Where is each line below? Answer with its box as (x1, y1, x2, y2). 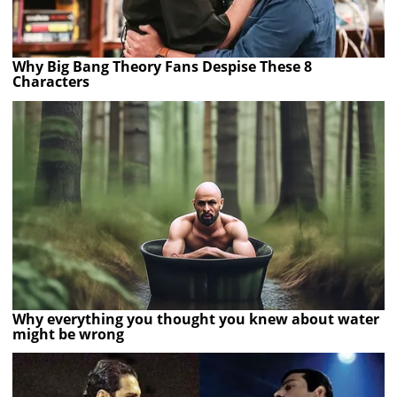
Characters (12, 72, 90, 92)
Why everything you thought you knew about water (12, 308, 380, 329)
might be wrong (12, 323, 125, 344)
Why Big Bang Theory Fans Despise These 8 (12, 57, 313, 77)
